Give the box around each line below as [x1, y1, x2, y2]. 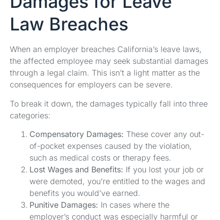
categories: [10, 110, 51, 120]
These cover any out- [124, 129, 204, 139]
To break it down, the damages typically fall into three [10, 98, 208, 109]
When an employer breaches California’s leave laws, [10, 44, 202, 55]
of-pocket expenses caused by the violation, [29, 141, 192, 151]
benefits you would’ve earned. [29, 188, 140, 198]
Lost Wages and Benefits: [29, 165, 123, 175]
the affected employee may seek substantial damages [10, 56, 208, 66]
